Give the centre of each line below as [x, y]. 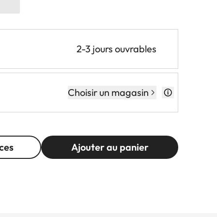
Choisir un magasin [108, 93]
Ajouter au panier [110, 147]
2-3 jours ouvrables [116, 49]
